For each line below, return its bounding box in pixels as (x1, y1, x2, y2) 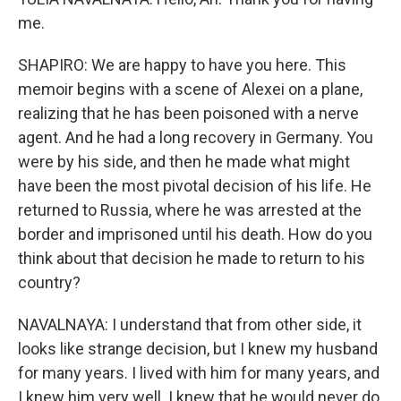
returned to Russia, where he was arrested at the (18, 200, 362, 219)
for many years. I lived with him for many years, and (18, 363, 380, 382)
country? (18, 273, 81, 292)
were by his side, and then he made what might (18, 152, 350, 171)
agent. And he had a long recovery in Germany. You (18, 128, 373, 147)
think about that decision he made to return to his (18, 249, 365, 268)
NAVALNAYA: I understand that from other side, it (18, 315, 362, 334)
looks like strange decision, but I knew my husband (18, 339, 378, 358)
